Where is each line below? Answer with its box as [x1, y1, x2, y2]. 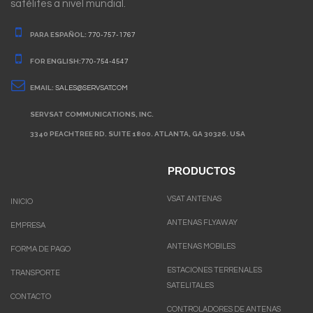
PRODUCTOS [156, 164, 235, 177]
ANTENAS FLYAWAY [167, 218, 238, 226]
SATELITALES [167, 281, 214, 289]
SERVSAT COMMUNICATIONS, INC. [30, 110, 154, 118]
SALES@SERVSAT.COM [55, 84, 128, 92]
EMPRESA [10, 221, 45, 229]
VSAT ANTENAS [167, 194, 221, 203]
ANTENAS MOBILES [167, 242, 235, 250]
